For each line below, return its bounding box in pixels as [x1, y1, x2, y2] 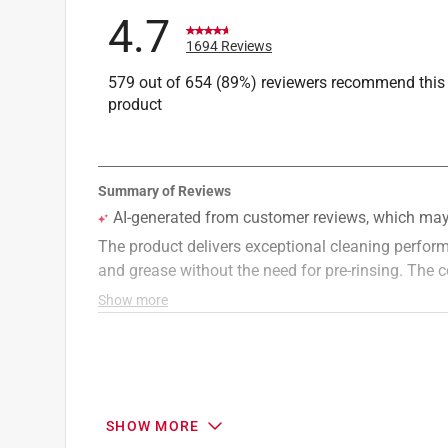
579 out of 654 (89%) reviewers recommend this [108, 72, 445, 92]
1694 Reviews [186, 37, 272, 54]
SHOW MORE [106, 417, 200, 434]
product [108, 94, 162, 114]
